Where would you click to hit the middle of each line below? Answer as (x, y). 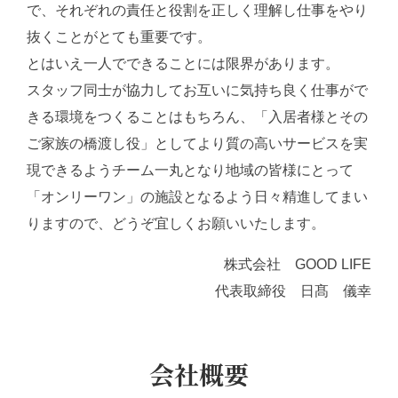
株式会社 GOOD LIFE (298, 264)
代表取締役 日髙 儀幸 (293, 291)
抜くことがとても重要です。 (119, 36)
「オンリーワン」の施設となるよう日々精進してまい (197, 196)
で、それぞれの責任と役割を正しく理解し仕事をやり (197, 10)
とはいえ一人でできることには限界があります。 (183, 63)
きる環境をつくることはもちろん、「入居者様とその (197, 116)
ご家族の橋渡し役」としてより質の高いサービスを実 (197, 143)
